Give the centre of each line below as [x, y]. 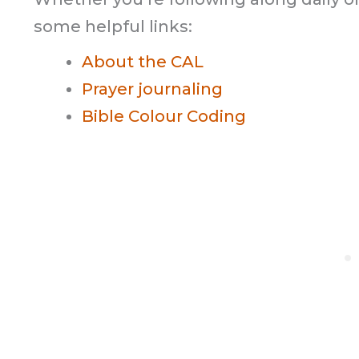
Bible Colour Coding [164, 116]
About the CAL [143, 62]
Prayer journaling [152, 89]
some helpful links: [113, 26]
